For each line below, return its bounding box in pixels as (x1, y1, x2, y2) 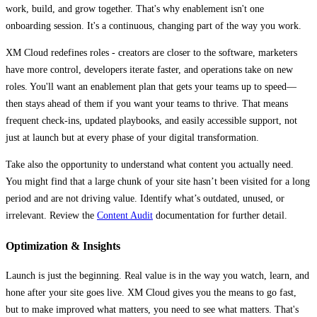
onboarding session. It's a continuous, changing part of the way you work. (6, 21, 301, 32)
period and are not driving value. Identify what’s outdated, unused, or (6, 193, 284, 204)
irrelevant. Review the (6, 210, 97, 221)
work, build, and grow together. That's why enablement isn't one (6, 4, 264, 15)
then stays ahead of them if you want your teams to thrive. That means (6, 98, 288, 110)
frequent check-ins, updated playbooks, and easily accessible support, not (6, 115, 297, 127)
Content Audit (97, 210, 153, 221)
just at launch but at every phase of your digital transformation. (6, 132, 259, 144)
